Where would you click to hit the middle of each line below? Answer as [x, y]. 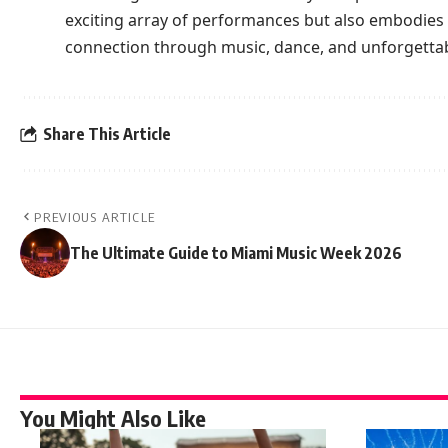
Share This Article [107, 133]
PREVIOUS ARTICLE [95, 217]
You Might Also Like [113, 418]
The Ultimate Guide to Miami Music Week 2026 [236, 253]
